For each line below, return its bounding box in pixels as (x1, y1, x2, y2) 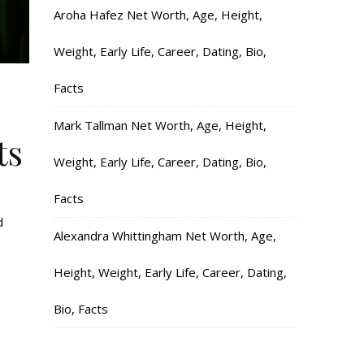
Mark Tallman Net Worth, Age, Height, (54, 117, 266, 133)
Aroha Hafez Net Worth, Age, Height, (54, 6, 262, 23)
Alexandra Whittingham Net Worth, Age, (54, 227, 276, 244)
